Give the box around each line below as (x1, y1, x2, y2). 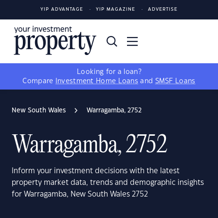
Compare (22, 78, 55, 85)
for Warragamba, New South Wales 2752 (12, 191, 148, 198)
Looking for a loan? (77, 69, 141, 75)
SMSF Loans (155, 78, 196, 85)
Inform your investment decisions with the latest (12, 167, 180, 175)
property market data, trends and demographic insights (12, 179, 204, 186)
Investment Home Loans (55, 78, 139, 85)
